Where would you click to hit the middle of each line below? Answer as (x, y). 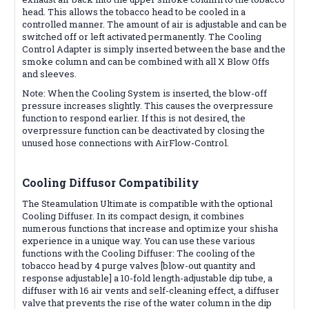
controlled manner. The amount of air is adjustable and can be (154, 24)
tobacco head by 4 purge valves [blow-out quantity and (139, 265)
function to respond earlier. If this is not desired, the (134, 118)
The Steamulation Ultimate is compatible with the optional (147, 203)
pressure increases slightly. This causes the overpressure (148, 105)
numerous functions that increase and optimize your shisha (150, 228)
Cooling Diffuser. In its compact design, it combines (133, 216)
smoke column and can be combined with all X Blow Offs (146, 61)
